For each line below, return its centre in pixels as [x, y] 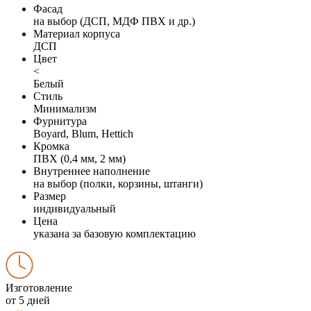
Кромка [51, 146]
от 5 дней [28, 300]
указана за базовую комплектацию [115, 233]
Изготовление [39, 287]
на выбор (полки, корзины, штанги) [118, 183]
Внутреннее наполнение [92, 171]
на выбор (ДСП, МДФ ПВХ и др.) [114, 21]
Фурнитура [60, 121]
